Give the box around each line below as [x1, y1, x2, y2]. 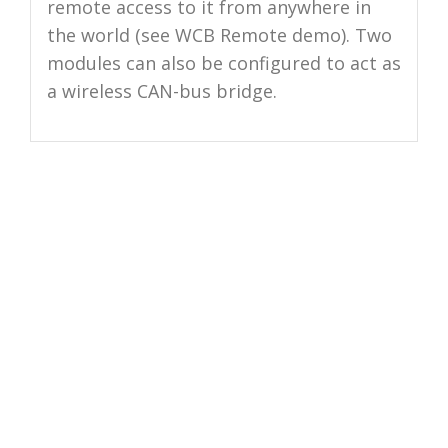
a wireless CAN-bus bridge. [46, 79, 277, 104]
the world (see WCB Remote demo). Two [46, 23, 392, 48]
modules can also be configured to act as [46, 51, 401, 76]
